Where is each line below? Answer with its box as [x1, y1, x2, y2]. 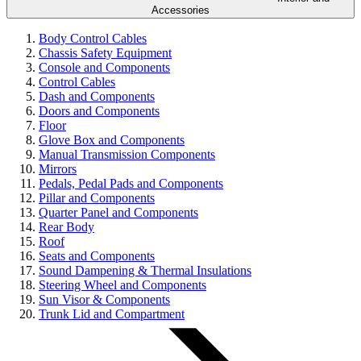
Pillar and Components [39, 191, 155, 205]
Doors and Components [39, 104, 160, 118]
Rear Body [39, 220, 94, 234]
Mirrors [39, 162, 77, 176]
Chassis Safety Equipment [39, 46, 172, 60]
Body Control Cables [39, 31, 147, 45]
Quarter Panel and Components [39, 205, 198, 219]
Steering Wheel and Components [39, 278, 206, 292]
